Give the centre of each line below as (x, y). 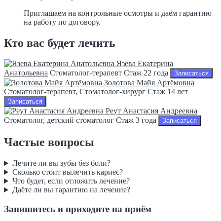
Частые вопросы (49, 142)
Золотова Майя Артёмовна (149, 83)
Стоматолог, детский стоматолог (59, 120)
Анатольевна (26, 73)
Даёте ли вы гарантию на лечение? (71, 190)
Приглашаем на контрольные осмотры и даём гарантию (118, 13)
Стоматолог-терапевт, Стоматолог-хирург (75, 92)
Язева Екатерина (145, 64)
